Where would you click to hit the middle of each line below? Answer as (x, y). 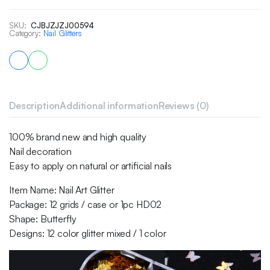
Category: (25, 33)
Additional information (109, 105)
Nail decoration (40, 151)
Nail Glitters (62, 33)
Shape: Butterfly (43, 219)
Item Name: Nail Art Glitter (62, 190)
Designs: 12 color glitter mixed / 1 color (88, 233)
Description (35, 105)
